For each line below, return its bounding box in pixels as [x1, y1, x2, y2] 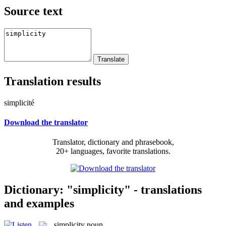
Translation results [4, 74, 101, 88]
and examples [4, 196, 74, 210]
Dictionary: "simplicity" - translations [4, 183, 202, 196]
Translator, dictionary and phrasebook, [52, 138, 174, 147]
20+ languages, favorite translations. [55, 147, 171, 156]
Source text [4, 4, 63, 18]
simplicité [4, 98, 34, 107]
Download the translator [4, 118, 88, 127]
